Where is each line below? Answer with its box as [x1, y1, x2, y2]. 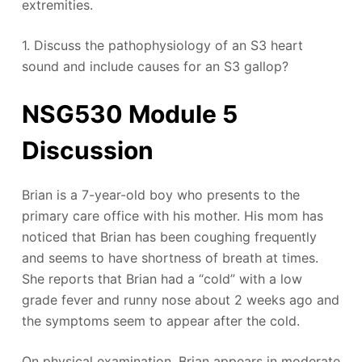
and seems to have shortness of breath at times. [21, 250, 318, 266]
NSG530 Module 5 [21, 99, 238, 128]
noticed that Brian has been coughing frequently [21, 229, 317, 245]
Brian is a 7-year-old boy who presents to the [21, 187, 300, 203]
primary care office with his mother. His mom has [21, 208, 323, 224]
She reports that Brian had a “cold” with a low [21, 271, 302, 287]
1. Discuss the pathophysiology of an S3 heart [21, 37, 303, 53]
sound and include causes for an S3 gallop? [21, 58, 288, 74]
